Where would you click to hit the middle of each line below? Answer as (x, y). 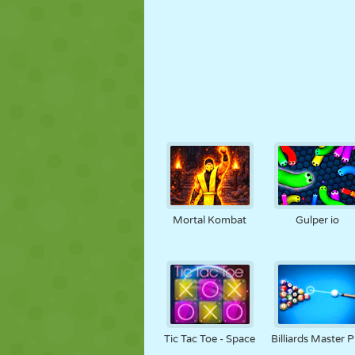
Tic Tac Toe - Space (210, 339)
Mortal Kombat (210, 220)
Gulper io (318, 220)
